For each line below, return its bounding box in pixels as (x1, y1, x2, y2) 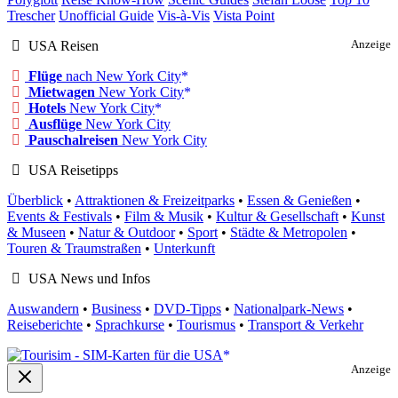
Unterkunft (154, 240, 215, 256)
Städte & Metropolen (230, 224, 347, 240)
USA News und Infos (25, 270, 150, 286)
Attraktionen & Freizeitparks (75, 192, 235, 208)
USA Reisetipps (25, 162, 118, 178)
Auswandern (7, 300, 79, 316)
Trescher (7, 7, 55, 23)
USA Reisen (25, 37, 99, 53)
